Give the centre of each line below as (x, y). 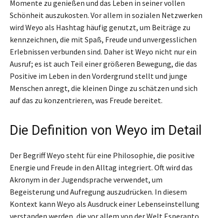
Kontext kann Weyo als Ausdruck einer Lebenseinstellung (105, 204)
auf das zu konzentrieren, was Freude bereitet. (86, 100)
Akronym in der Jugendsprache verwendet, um (86, 179)
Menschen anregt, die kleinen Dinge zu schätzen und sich (104, 88)
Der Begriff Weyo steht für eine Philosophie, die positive (102, 155)
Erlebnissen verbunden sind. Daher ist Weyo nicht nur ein (103, 51)
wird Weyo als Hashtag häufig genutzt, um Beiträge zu (100, 27)
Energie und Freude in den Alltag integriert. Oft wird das (101, 167)
